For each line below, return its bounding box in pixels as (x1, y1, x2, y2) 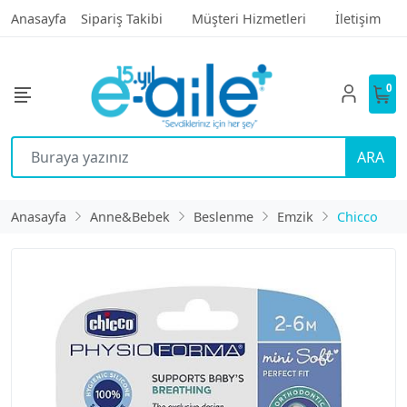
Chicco (337, 207, 378, 225)
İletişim (335, 10, 381, 27)
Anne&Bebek (90, 207, 170, 225)
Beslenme (194, 207, 253, 225)
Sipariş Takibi (81, 10, 163, 27)
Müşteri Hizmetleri (192, 10, 306, 27)
